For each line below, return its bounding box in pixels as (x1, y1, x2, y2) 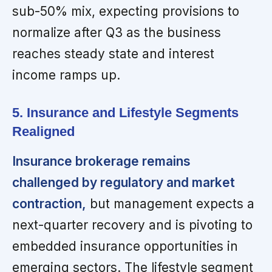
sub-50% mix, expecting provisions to (12, 4, 239, 19)
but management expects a (86, 196, 254, 212)
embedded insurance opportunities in (12, 239, 238, 254)
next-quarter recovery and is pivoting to (12, 217, 253, 233)
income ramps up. (12, 67, 120, 83)
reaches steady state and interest (12, 46, 214, 62)
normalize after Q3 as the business (12, 25, 221, 41)
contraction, (12, 196, 86, 212)
